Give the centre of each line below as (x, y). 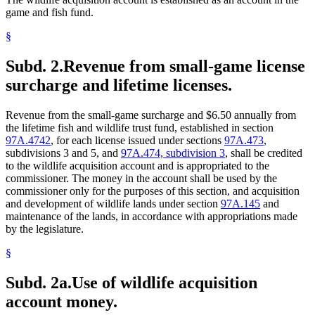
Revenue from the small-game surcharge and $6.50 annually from (151, 115)
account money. (62, 302)
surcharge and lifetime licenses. (119, 85)
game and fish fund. (50, 13)
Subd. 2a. (39, 283)
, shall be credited (264, 153)
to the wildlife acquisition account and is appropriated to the (137, 166)
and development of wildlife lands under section (113, 204)
